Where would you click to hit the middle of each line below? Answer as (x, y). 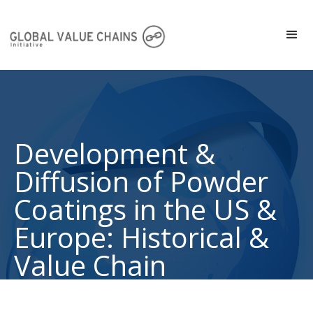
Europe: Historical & (141, 237)
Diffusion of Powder (141, 181)
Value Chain (90, 265)
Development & (115, 153)
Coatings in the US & (145, 209)
